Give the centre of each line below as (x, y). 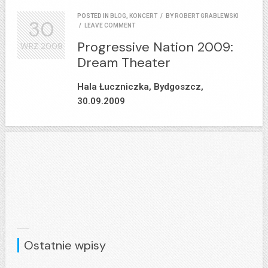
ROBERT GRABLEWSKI (207, 16)
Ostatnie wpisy (65, 246)
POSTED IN (94, 16)
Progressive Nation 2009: (155, 47)
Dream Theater (124, 63)
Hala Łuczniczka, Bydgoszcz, (140, 87)
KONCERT (143, 16)
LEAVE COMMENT (110, 26)
